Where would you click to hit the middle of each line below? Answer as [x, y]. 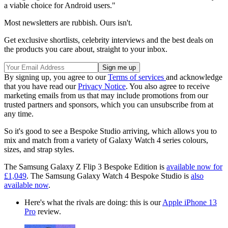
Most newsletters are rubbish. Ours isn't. [68, 22]
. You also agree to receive [168, 86]
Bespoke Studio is [161, 176]
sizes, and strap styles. [39, 149]
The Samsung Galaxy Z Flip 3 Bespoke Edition [82, 166]
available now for [194, 166]
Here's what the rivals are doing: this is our [93, 202]
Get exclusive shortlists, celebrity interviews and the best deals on [109, 40]
